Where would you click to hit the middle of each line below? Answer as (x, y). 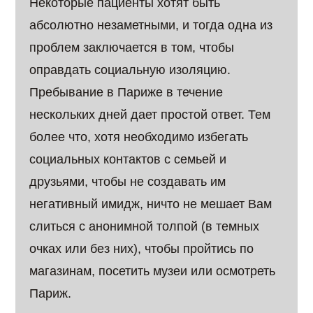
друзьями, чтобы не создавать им (128, 182)
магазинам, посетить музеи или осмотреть (153, 271)
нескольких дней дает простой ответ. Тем (150, 115)
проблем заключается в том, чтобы (132, 48)
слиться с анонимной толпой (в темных (145, 226)
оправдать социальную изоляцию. (130, 70)
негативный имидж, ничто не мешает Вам (151, 204)
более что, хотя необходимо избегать (139, 137)
